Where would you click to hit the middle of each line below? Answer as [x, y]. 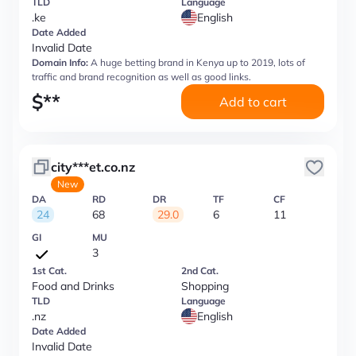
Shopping [205, 286]
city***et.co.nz [93, 167]
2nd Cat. [200, 271]
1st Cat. [49, 271]
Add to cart [253, 102]
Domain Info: [60, 62]
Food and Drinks [73, 286]
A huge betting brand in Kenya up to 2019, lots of [198, 62]
